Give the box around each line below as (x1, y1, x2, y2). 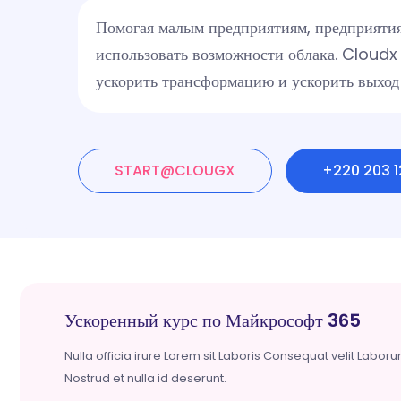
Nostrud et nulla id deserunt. (64, 369, 226, 387)
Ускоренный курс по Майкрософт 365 (64, 307, 361, 333)
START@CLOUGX (115, 159, 235, 181)
